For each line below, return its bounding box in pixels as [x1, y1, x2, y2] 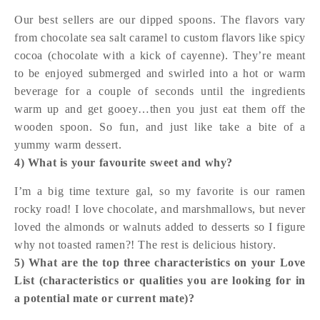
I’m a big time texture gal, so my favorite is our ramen [14, 185, 306, 198]
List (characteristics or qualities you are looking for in [14, 274, 306, 287]
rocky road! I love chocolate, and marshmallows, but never [14, 203, 306, 216]
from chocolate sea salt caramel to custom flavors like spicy [14, 31, 306, 44]
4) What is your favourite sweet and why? [14, 156, 233, 169]
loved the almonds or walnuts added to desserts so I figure [14, 221, 306, 234]
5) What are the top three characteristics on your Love [14, 256, 306, 269]
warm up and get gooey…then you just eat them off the [14, 103, 306, 116]
